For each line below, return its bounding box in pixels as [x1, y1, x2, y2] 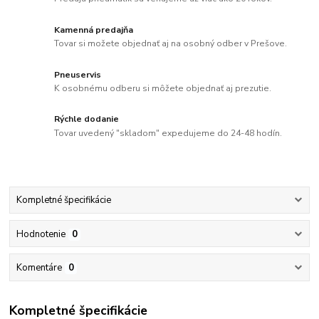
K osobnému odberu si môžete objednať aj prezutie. [54, 83, 272, 95]
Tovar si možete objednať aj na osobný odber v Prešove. [54, 38, 288, 50]
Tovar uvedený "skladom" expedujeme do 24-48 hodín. [54, 127, 283, 140]
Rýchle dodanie [54, 113, 120, 125]
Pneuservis [54, 68, 102, 80]
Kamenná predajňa [54, 23, 134, 36]
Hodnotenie [16, 227, 66, 241]
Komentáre [16, 261, 62, 274]
